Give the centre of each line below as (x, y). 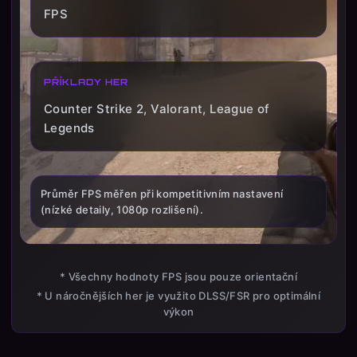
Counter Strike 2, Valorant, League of (157, 109)
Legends (69, 128)
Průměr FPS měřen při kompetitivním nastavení (162, 194)
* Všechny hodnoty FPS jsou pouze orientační (178, 277)
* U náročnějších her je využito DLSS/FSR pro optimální (178, 296)
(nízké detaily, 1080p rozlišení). (122, 210)
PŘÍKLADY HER (86, 82)
